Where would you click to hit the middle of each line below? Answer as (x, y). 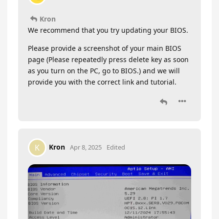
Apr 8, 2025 (86, 147)
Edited (116, 147)
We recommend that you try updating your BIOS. (108, 30)
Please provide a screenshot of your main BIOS (105, 48)
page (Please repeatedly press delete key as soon (108, 59)
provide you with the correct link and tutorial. (102, 82)
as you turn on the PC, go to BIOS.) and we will (104, 70)
